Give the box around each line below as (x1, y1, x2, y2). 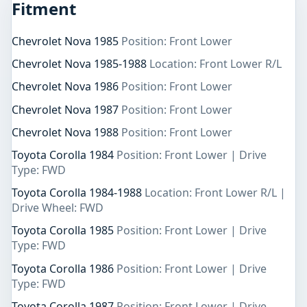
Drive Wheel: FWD (12, 200, 103, 216)
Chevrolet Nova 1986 (12, 79, 121, 95)
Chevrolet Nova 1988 (12, 124, 121, 140)
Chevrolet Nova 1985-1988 (12, 56, 149, 72)
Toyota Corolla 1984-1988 (12, 185, 145, 201)
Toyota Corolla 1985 (12, 223, 116, 238)
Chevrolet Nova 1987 (12, 101, 121, 117)
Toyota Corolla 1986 (12, 260, 116, 276)
